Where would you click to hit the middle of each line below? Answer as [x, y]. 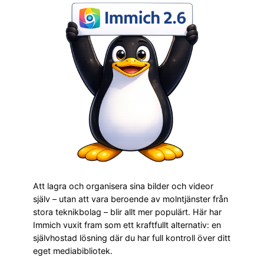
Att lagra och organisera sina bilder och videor [123, 186]
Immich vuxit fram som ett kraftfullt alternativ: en [127, 225]
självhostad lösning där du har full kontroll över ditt [132, 238]
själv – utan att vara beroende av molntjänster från [131, 199]
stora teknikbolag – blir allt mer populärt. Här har [127, 212]
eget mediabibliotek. [73, 251]
